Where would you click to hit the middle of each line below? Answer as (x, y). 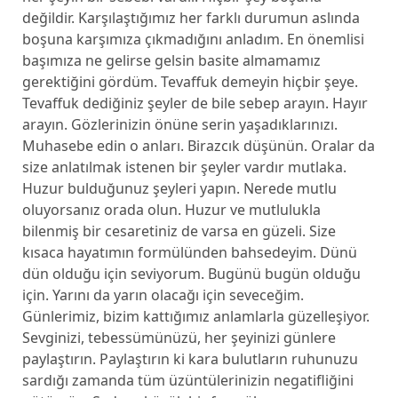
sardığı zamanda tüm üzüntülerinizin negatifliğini (187, 380)
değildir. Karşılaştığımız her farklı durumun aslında (191, 18)
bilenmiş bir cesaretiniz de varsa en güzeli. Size (179, 231)
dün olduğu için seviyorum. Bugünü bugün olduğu (191, 274)
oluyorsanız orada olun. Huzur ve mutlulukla (171, 210)
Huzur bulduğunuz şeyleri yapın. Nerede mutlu (179, 188)
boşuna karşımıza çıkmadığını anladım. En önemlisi (193, 39)
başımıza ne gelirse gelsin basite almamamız (171, 60)
